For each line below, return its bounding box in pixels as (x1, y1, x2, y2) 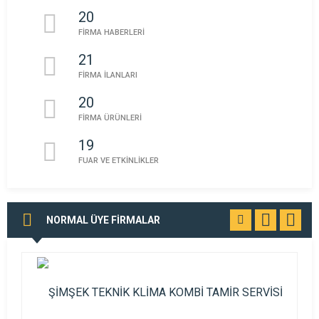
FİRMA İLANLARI (78, 70, 137, 80)
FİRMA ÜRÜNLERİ (78, 113, 142, 122)
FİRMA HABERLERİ (78, 28, 145, 37)
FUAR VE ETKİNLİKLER (78, 156, 159, 165)
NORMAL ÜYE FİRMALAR (46, 214, 160, 226)
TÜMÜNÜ (230, 215, 265, 224)
